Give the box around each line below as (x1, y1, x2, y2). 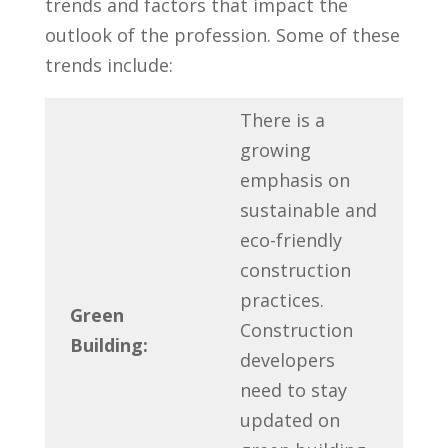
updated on (239, 407, 340, 432)
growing (239, 137, 311, 162)
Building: (69, 332, 148, 357)
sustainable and (239, 197, 377, 222)
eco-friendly (239, 227, 342, 252)
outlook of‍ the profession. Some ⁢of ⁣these (44, 22, 400, 47)
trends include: (44, 52, 173, 77)
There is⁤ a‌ (239, 107, 325, 132)
